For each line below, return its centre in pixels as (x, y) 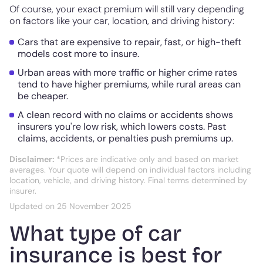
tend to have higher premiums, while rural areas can (129, 84)
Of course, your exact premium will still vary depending (127, 9)
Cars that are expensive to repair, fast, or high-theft (129, 42)
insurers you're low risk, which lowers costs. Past (122, 126)
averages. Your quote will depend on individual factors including (130, 169)
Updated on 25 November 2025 (70, 206)
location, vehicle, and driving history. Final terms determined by (128, 180)
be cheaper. (43, 96)
